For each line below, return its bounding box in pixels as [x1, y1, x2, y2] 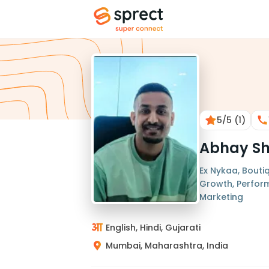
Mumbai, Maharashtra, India [106, 240, 228, 252]
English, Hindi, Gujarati [106, 222, 201, 234]
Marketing [199, 191, 243, 203]
